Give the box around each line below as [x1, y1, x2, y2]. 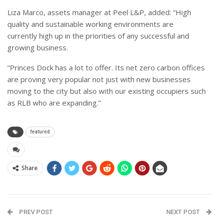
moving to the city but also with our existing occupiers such [7, 86, 206, 96]
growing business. [7, 43, 68, 53]
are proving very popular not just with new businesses [7, 74, 191, 85]
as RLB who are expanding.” [7, 98, 101, 108]
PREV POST [18, 208, 53, 216]
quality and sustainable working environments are [7, 19, 174, 29]
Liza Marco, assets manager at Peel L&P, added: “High [7, 7, 191, 18]
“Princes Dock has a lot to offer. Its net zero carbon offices [7, 63, 205, 73]
